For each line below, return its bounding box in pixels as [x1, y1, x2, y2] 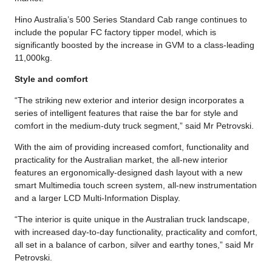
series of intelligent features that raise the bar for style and [15, 107, 238, 118]
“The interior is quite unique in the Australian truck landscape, [15, 214, 250, 224]
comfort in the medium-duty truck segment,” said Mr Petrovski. [15, 120, 254, 131]
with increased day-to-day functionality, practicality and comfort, [15, 226, 257, 237]
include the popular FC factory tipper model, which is [15, 27, 216, 37]
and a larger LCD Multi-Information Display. [15, 192, 180, 203]
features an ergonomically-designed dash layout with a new [15, 167, 242, 177]
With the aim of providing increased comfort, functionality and [15, 141, 249, 152]
